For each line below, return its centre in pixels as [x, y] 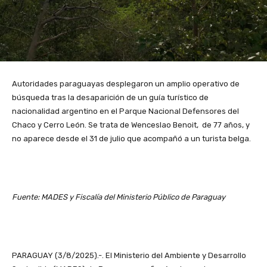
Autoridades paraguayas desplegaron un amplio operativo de [126, 83]
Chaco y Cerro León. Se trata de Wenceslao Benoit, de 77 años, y [131, 125]
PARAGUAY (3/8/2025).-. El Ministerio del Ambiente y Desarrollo [129, 255]
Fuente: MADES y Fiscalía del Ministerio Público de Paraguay [119, 197]
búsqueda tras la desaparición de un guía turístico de [110, 97]
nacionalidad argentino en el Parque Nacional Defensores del [125, 111]
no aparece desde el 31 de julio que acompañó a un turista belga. [131, 138]
